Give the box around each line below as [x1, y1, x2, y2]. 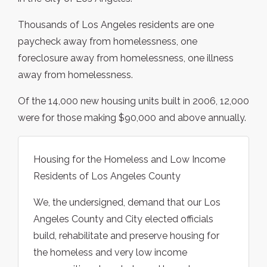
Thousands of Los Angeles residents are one [18, 19, 214, 31]
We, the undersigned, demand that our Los [33, 197, 221, 209]
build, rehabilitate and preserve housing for [33, 230, 219, 242]
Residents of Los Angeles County [33, 170, 181, 182]
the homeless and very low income [33, 247, 187, 259]
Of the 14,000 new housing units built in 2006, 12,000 [18, 95, 249, 107]
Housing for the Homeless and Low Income [33, 154, 225, 166]
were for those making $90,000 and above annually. [18, 112, 246, 124]
